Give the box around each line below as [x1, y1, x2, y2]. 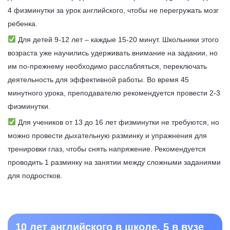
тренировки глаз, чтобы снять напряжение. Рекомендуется [8, 144, 206, 153]
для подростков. [8, 171, 64, 180]
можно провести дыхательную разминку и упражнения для [8, 131, 207, 140]
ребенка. [8, 19, 40, 28]
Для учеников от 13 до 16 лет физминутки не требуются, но [15, 118, 219, 126]
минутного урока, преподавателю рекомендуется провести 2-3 [8, 88, 220, 97]
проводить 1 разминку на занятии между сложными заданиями [8, 158, 221, 166]
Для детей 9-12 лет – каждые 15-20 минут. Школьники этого [15, 35, 219, 44]
